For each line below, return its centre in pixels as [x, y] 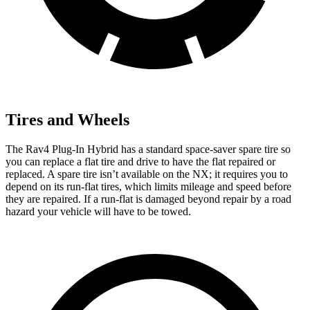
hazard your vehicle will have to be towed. [98, 211]
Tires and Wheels [67, 119]
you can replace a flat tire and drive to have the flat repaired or [140, 161]
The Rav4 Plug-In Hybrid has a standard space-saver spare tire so [148, 149]
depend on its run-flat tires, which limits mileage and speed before [148, 186]
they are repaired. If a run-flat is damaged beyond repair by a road [148, 199]
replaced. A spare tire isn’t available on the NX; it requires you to [147, 174]
